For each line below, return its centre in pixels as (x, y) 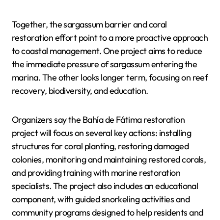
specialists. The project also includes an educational (105, 186)
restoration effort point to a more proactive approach (110, 38)
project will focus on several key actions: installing (102, 133)
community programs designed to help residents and (108, 212)
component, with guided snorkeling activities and (101, 199)
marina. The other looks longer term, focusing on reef (110, 77)
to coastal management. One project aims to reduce (107, 51)
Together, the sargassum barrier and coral (89, 24)
